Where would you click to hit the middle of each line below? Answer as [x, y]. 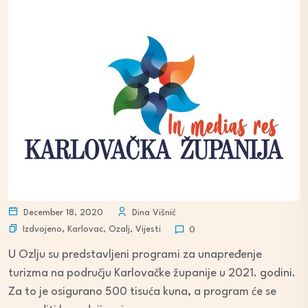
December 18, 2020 [62, 212]
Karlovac [85, 230]
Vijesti [148, 230]
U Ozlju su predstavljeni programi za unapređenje [135, 254]
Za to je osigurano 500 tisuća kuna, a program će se [142, 291]
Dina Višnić [153, 212]
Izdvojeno [42, 230]
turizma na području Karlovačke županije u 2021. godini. [152, 273]
